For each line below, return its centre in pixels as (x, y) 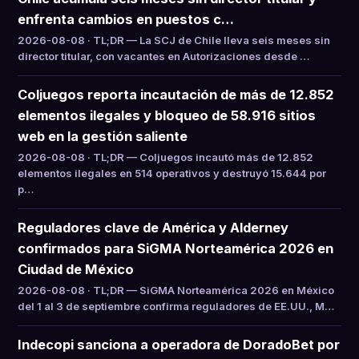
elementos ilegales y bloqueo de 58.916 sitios (167, 115)
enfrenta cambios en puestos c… (126, 19)
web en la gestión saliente (103, 136)
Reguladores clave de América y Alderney (153, 228)
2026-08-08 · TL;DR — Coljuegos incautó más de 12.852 (165, 157)
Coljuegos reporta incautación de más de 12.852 (176, 95)
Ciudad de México (76, 269)
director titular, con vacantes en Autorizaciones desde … (163, 56)
